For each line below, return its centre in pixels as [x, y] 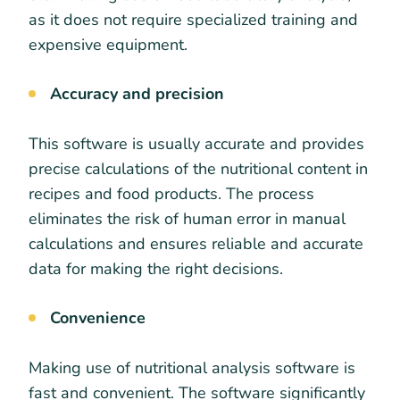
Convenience [98, 317]
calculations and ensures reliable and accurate [196, 243]
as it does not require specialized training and [193, 19]
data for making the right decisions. [158, 268]
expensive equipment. [108, 44]
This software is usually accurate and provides [196, 143]
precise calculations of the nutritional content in [198, 168]
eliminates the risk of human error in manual [187, 218]
